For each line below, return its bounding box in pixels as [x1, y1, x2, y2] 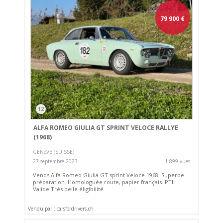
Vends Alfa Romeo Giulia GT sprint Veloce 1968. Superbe [33, 171, 185, 179]
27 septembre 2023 [33, 157, 78, 165]
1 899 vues [164, 157, 190, 165]
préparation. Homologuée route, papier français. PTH [33, 178, 176, 186]
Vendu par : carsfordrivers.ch [28, 205, 94, 213]
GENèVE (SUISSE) [33, 148, 75, 155]
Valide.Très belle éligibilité [33, 185, 104, 193]
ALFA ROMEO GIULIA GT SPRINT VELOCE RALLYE [33, 123, 178, 132]
